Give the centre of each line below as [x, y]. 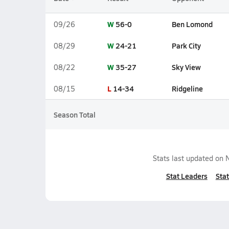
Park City [186, 45]
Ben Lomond [192, 24]
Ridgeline [187, 88]
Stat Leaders [187, 176]
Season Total [74, 114]
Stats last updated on [189, 158]
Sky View [186, 67]
